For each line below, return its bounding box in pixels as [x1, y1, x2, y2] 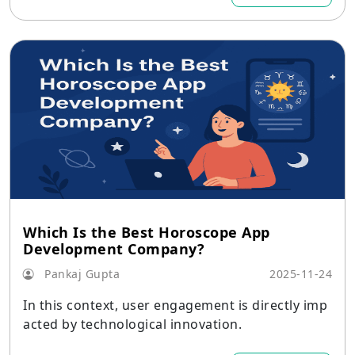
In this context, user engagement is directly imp [23, 296, 327, 314]
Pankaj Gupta [40, 266, 120, 281]
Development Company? [23, 239, 204, 258]
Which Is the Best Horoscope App [23, 223, 270, 242]
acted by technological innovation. [23, 315, 242, 333]
